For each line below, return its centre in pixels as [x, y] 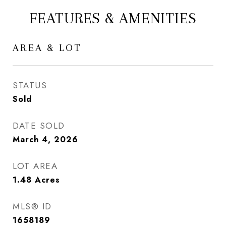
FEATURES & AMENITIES [113, 18]
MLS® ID [32, 206]
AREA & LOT [47, 48]
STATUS [30, 85]
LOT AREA [35, 166]
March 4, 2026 [45, 139]
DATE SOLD [39, 126]
